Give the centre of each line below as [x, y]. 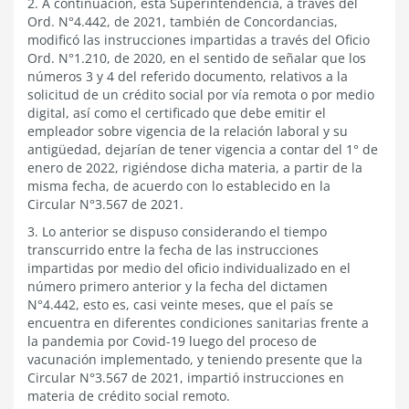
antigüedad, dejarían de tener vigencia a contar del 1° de [203, 149]
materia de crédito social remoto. [129, 396]
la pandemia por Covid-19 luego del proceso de [172, 341]
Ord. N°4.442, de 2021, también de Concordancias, [183, 21]
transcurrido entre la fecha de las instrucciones [173, 250]
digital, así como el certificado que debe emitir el [177, 113]
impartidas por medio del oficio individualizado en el [189, 268]
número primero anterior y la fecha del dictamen [178, 286]
